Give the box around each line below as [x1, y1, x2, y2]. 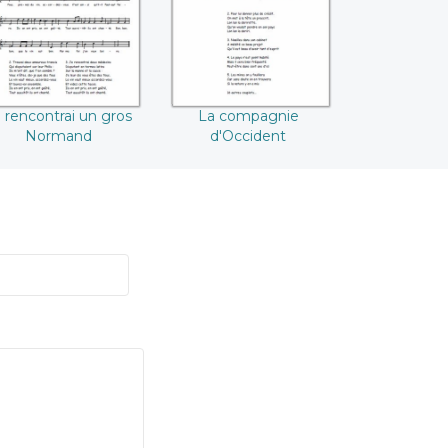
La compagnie [197, 107, 299, 126]
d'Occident [210, 127, 286, 146]
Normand [24, 127, 92, 146]
